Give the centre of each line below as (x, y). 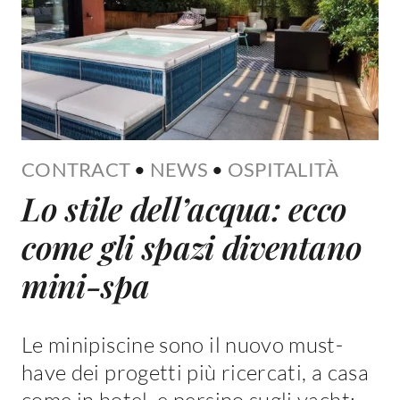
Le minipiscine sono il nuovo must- (182, 345)
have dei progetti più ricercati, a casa (195, 373)
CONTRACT (76, 170)
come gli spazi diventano (192, 247)
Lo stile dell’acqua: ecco (184, 208)
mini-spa (86, 285)
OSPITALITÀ (283, 170)
